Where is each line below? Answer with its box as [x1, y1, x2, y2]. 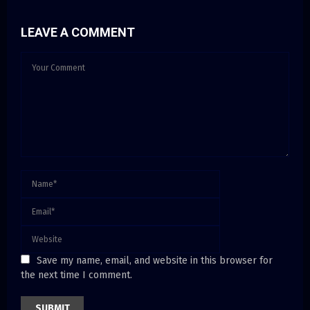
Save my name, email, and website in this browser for [37, 254, 273, 266]
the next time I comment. [21, 268, 132, 281]
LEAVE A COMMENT [21, 24, 135, 39]
